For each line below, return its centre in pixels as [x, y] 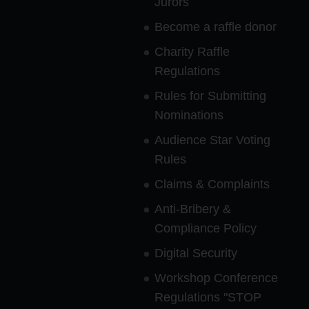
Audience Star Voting [213, 140]
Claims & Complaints [212, 184]
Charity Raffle [192, 51]
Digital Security [196, 253]
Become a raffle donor [216, 27]
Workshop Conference [217, 278]
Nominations [189, 115]
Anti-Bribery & [193, 209]
